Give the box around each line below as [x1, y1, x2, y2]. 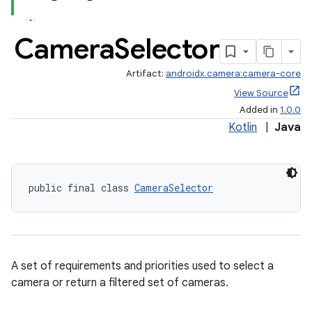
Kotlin [228, 120, 257, 134]
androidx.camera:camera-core [166, 68, 301, 79]
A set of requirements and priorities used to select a [11, 259, 274, 273]
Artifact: [126, 68, 166, 79]
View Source [234, 87, 288, 99]
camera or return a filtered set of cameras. [11, 276, 228, 290]
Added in [240, 104, 280, 116]
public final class [29, 181, 134, 194]
